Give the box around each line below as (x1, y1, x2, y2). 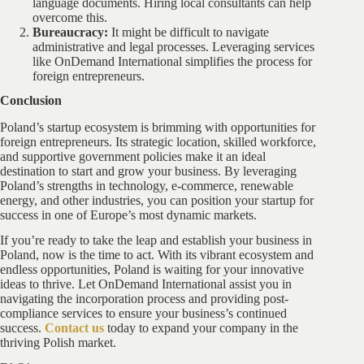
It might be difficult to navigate (111, 24, 269, 39)
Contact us (45, 321, 104, 336)
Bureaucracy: (32, 24, 111, 39)
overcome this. (32, 10, 107, 24)
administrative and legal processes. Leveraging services (32, 39, 314, 54)
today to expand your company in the (104, 321, 298, 336)
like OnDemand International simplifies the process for (32, 54, 312, 68)
